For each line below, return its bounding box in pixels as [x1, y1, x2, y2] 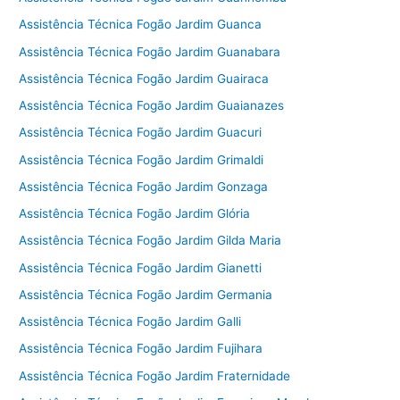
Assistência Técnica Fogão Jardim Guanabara [19, 44, 281, 59]
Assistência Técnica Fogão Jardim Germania [19, 287, 273, 302]
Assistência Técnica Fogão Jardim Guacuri [19, 125, 262, 140]
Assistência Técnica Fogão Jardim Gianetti [19, 260, 262, 275]
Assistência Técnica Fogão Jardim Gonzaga [19, 179, 269, 194]
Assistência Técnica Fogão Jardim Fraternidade [19, 368, 291, 383]
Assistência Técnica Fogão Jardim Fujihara [19, 341, 263, 356]
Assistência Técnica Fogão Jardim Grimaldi [19, 152, 264, 167]
